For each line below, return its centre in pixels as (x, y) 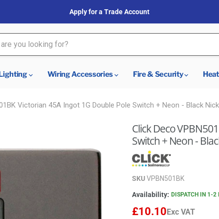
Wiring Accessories (81, 74)
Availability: (151, 195)
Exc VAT (181, 212)
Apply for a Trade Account (109, 12)
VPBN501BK (165, 179)
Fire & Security (159, 74)
